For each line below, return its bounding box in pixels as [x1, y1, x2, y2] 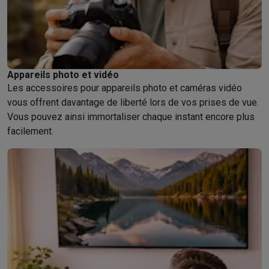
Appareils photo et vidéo [7, 69, 119, 80]
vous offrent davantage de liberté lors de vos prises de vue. [7, 97, 259, 108]
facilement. [7, 125, 53, 137]
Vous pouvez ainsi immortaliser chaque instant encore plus [7, 111, 255, 122]
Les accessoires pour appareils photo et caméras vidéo [7, 82, 242, 94]
